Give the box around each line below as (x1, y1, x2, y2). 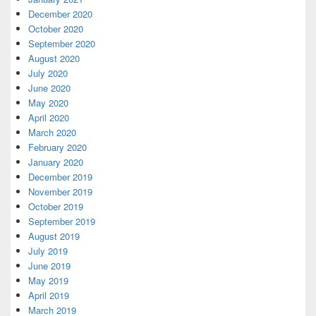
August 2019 (28, 229, 80, 243)
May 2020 (28, 96, 68, 109)
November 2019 (28, 185, 92, 198)
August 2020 (28, 51, 80, 65)
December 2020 (28, 7, 92, 20)
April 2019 (28, 288, 69, 302)
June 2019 (28, 259, 71, 272)
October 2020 (28, 22, 83, 35)
